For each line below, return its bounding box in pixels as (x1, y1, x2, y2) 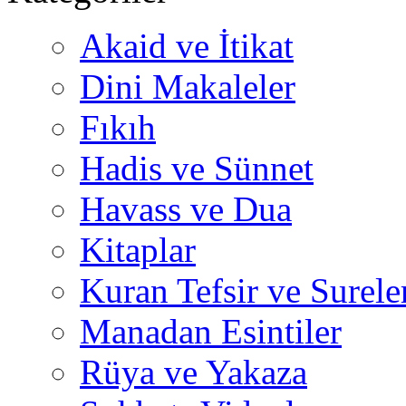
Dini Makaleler (80, 67, 295, 106)
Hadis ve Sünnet (80, 149, 314, 188)
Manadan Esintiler (80, 312, 342, 351)
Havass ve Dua (80, 189, 292, 228)
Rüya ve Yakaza (80, 353, 307, 391)
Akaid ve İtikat (80, 26, 294, 65)
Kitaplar (80, 230, 196, 269)
